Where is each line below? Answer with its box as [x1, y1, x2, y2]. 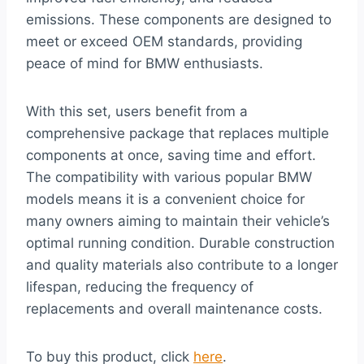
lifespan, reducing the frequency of [26, 278, 253, 295]
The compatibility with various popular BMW [26, 168, 312, 185]
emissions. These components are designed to [26, 11, 331, 28]
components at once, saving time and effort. [26, 146, 316, 163]
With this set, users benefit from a [26, 102, 248, 119]
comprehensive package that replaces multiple [26, 124, 329, 141]
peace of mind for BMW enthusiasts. [26, 54, 263, 71]
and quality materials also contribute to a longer [26, 256, 338, 273]
